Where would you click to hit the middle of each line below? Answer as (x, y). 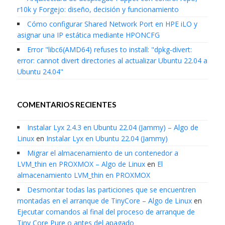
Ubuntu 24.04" (40, 72)
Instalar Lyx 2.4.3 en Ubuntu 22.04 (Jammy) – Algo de (113, 128)
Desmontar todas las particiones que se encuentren (111, 190)
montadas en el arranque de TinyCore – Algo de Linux (104, 201)
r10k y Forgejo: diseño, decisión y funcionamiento (98, 10)
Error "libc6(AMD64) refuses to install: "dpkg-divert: (109, 50)
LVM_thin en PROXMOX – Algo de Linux (81, 164)
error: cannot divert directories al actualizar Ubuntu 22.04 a (112, 61)
